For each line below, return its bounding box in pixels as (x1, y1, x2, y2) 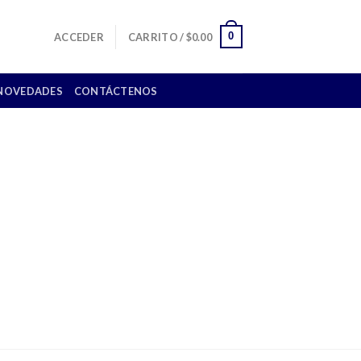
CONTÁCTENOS (73, 84, 158, 98)
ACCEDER (54, 30, 104, 44)
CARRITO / (127, 30, 186, 44)
